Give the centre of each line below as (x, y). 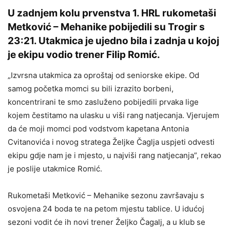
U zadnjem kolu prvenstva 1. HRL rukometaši (112, 13)
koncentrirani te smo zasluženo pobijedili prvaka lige (103, 102)
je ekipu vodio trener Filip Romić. (84, 55)
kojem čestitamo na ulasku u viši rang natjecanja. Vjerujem (113, 115)
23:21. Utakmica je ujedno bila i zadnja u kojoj (113, 41)
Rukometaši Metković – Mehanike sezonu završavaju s (106, 195)
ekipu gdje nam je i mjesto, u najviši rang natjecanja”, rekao (114, 155)
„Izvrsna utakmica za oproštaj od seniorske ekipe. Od (103, 75)
